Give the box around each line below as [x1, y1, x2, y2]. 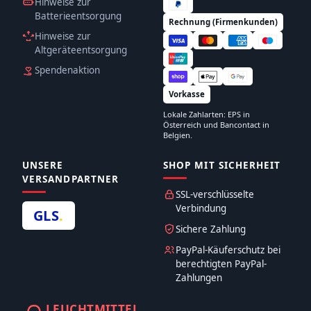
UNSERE [22, 159, 64, 171]
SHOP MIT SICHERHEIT [163, 159, 281, 171]
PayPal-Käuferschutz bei [176, 244, 280, 256]
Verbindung [176, 202, 226, 215]
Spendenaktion [35, 64, 100, 76]
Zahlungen [176, 271, 222, 284]
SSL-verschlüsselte [176, 188, 254, 201]
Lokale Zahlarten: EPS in [163, 109, 250, 119]
